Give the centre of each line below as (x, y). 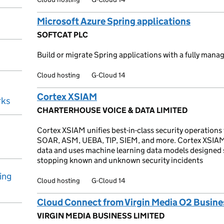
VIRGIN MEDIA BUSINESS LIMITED (101, 216)
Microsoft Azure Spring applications (114, 21)
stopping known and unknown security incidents (120, 160)
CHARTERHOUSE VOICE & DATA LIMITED (112, 110)
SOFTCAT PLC (62, 35)
